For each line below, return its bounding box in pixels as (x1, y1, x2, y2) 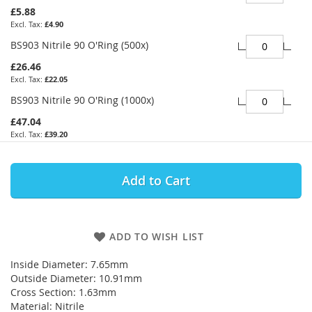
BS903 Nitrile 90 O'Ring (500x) (10, 38, 148, 52)
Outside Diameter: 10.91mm (10, 271, 142, 285)
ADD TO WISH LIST (109, 229, 204, 243)
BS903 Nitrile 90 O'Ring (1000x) (10, 93, 154, 107)
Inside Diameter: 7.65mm (10, 257, 128, 271)
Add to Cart (122, 171, 190, 189)
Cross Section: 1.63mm (10, 285, 116, 299)
